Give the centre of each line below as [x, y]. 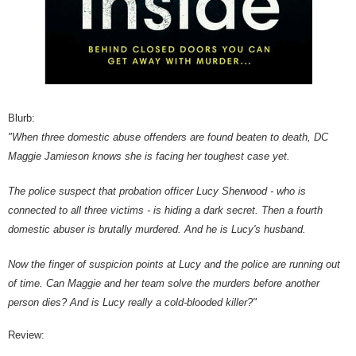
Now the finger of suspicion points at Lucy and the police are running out [174, 265]
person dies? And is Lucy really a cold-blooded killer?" [134, 303]
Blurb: [21, 118]
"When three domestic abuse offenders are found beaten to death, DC [168, 137]
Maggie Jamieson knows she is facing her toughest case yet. [149, 157]
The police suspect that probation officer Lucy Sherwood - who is [157, 192]
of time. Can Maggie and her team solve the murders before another [164, 284]
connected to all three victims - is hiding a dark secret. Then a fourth [165, 211]
